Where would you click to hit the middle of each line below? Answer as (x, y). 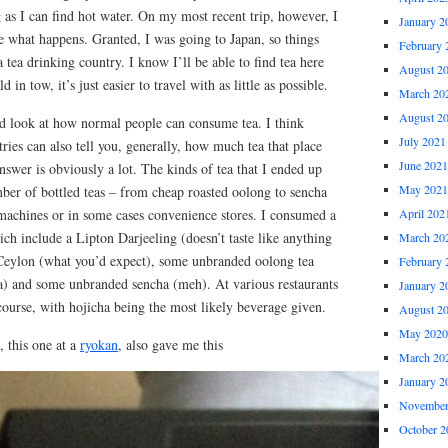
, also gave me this (170, 344)
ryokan (99, 344)
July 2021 (422, 141)
